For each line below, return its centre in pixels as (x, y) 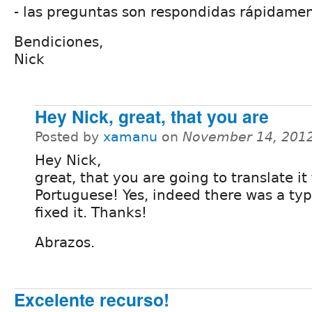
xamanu (130, 136)
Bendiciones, (58, 41)
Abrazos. (65, 242)
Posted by (69, 136)
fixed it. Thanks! (91, 212)
